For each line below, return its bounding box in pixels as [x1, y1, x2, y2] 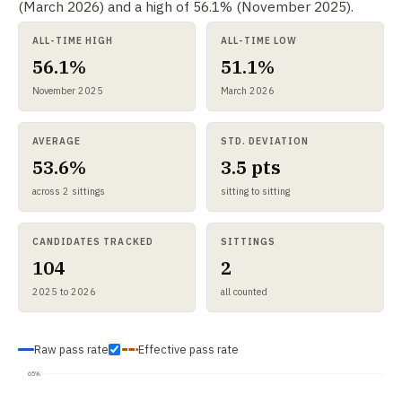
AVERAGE [32, 135, 82, 147]
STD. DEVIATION [221, 135, 310, 147]
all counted [221, 285, 268, 299]
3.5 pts [221, 154, 282, 179]
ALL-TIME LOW [221, 34, 298, 47]
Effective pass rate [137, 342, 239, 356]
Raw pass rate [34, 342, 109, 356]
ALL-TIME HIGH [32, 34, 114, 47]
